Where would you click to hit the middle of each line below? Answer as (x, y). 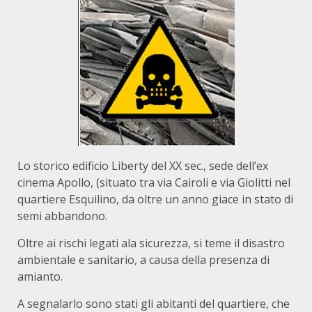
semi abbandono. (62, 216)
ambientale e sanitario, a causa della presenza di (143, 260)
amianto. (40, 276)
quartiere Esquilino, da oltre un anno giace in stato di (155, 199)
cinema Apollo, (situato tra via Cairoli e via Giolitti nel (154, 182)
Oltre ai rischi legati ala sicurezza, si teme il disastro (151, 243)
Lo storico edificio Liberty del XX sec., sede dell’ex (143, 166)
